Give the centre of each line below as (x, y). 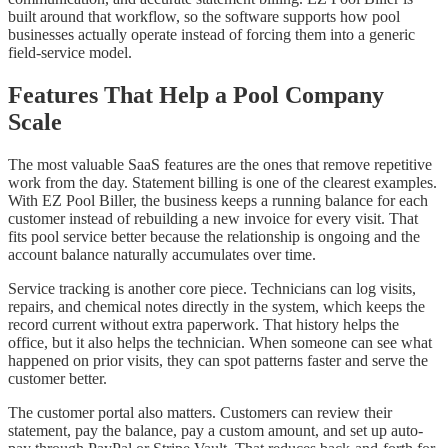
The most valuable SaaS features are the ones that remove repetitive (220, 165)
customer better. (57, 379)
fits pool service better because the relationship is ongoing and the (214, 237)
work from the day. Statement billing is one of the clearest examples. (222, 183)
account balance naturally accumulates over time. (162, 255)
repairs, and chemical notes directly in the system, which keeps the (216, 307)
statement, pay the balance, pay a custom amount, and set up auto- (215, 431)
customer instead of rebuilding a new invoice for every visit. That (213, 219)
